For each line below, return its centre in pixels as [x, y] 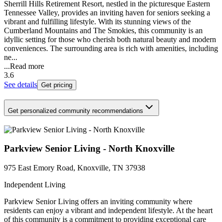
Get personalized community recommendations [76, 111]
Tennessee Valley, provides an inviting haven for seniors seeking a [107, 13]
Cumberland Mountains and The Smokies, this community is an [103, 31]
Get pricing [57, 85]
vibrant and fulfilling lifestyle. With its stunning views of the [97, 22]
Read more [27, 66]
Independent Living [35, 185]
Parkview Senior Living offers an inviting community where [98, 202]
